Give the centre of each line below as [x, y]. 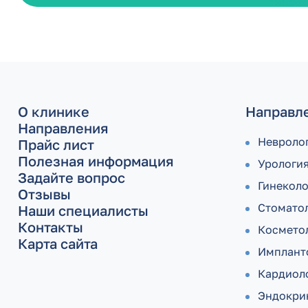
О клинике [54, 111]
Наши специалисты [83, 210]
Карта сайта [58, 243]
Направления [63, 128]
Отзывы [44, 194]
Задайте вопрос [71, 177]
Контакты [51, 227]
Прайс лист [56, 144]
